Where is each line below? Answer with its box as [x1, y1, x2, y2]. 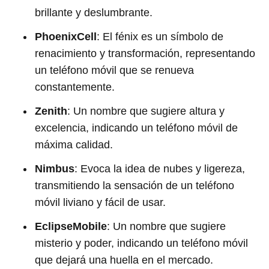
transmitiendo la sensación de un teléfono [35, 180, 234, 192]
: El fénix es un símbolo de [97, 31, 223, 43]
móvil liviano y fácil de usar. [35, 196, 166, 208]
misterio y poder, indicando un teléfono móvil [35, 237, 248, 249]
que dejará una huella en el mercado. [35, 254, 213, 266]
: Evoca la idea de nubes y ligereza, [74, 163, 245, 175]
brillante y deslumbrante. [35, 7, 153, 19]
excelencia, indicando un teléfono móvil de [35, 122, 238, 134]
